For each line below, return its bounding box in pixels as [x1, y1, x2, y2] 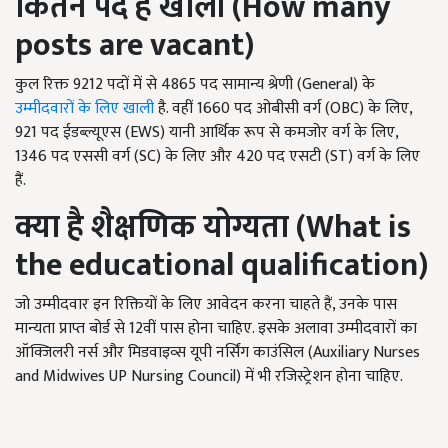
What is [306, 201, 411, 255]
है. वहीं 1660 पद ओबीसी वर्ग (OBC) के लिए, [154, 95, 412, 123]
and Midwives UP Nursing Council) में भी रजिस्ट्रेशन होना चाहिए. [15, 363, 403, 391]
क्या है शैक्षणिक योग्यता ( [15, 201, 306, 255]
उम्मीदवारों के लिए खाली [15, 95, 154, 123]
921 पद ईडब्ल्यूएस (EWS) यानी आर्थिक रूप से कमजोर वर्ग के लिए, [15, 119, 398, 147]
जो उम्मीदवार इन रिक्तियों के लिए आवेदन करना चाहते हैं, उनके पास [15, 291, 397, 319]
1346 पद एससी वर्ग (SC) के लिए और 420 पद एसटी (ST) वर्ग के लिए [15, 143, 420, 171]
